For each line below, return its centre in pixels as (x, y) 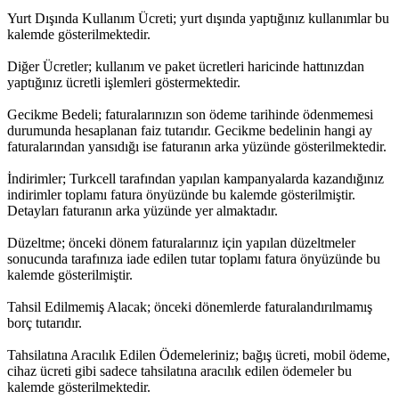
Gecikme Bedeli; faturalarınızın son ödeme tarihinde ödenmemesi (190, 114)
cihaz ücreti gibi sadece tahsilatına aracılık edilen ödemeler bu (179, 370)
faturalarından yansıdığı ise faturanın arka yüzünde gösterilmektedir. (197, 146)
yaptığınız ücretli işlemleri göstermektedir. (124, 82)
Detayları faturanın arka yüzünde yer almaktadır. (142, 210)
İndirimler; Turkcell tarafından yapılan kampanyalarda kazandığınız (195, 178)
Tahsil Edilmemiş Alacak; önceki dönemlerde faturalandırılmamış (190, 306)
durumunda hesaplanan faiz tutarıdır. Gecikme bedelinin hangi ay (190, 130)
